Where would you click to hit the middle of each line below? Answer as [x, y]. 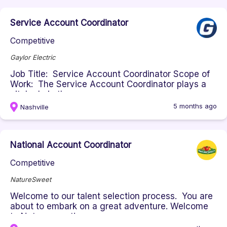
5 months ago [195, 106]
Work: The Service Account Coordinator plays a [108, 84]
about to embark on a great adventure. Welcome [109, 206]
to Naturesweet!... [46, 216]
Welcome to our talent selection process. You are [111, 196]
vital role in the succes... [59, 94]
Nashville [34, 107]
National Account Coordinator [71, 145]
